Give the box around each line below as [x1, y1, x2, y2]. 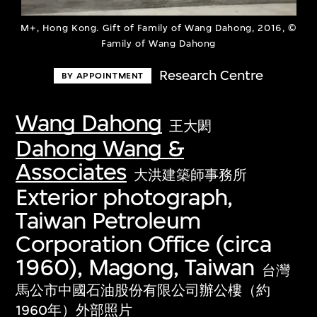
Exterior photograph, [16, 183, 233, 211]
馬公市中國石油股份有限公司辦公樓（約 [16, 282, 271, 299]
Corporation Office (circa [16, 229, 271, 258]
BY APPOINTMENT [61, 69, 144, 81]
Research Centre [159, 67, 264, 84]
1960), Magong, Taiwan [16, 253, 255, 281]
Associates [16, 157, 127, 185]
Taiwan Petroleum [16, 206, 201, 234]
